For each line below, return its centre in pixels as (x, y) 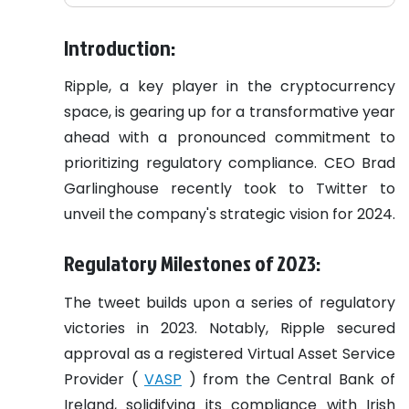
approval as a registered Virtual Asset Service (230, 353)
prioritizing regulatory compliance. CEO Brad (230, 163)
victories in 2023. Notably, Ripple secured (230, 328)
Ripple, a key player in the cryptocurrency (230, 86)
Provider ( (104, 379)
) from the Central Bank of (288, 379)
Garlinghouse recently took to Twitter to (230, 188)
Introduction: (120, 47)
